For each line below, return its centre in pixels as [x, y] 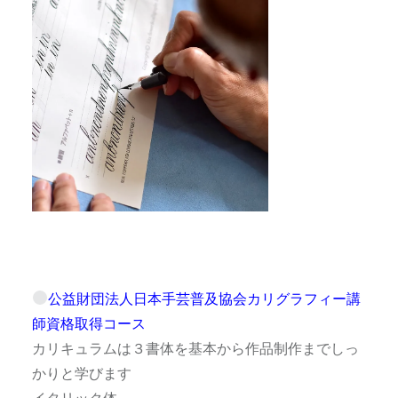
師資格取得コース [88, 322]
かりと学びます [81, 372]
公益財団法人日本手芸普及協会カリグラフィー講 [205, 298]
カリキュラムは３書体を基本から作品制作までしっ [195, 347]
